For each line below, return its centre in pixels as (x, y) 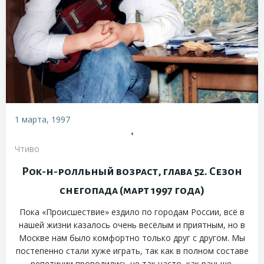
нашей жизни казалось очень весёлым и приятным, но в (132, 225)
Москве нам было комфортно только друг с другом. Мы (132, 238)
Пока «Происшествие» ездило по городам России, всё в (132, 212)
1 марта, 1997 (42, 120)
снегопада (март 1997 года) (132, 191)
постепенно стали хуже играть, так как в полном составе (132, 251)
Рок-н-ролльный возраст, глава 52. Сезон (132, 172)
